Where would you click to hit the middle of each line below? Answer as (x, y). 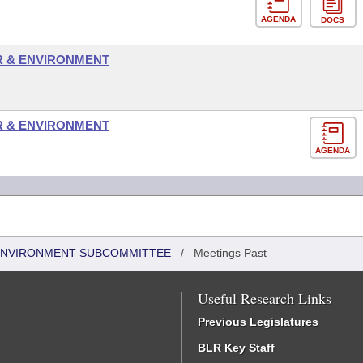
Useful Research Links (265, 298)
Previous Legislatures (258, 322)
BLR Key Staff (236, 348)
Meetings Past (230, 253)
